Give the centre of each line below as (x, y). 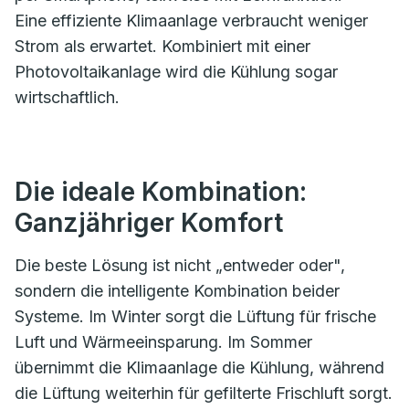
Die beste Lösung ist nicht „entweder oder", (180, 265)
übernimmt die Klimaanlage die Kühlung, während (199, 367)
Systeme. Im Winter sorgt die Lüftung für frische (195, 316)
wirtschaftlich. (67, 97)
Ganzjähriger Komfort (149, 222)
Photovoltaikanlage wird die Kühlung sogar (176, 71)
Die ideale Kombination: (161, 191)
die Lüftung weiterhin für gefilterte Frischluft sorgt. (204, 393)
